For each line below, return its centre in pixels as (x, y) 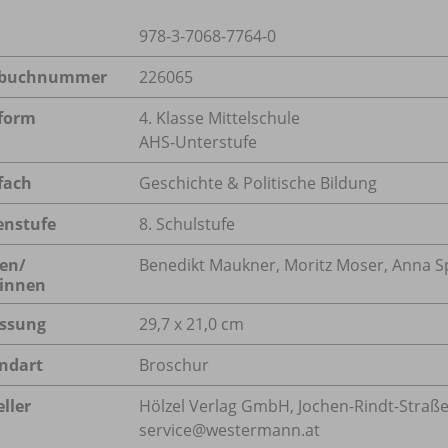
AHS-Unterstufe (198, 141)
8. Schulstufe (187, 223)
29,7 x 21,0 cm (191, 323)
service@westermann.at (229, 429)
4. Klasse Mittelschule (219, 117)
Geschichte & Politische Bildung (258, 182)
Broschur (174, 364)
